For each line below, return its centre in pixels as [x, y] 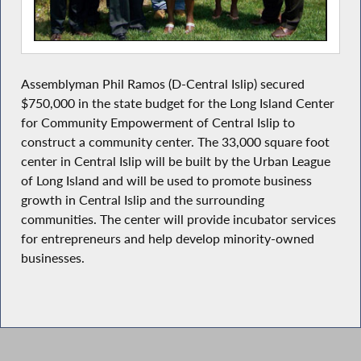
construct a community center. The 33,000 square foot [175, 141]
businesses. [52, 257]
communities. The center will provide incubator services [178, 219]
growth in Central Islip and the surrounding [142, 199]
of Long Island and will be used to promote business [166, 180]
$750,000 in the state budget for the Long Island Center [177, 103]
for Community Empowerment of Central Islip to [158, 122]
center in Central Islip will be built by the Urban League [175, 161]
